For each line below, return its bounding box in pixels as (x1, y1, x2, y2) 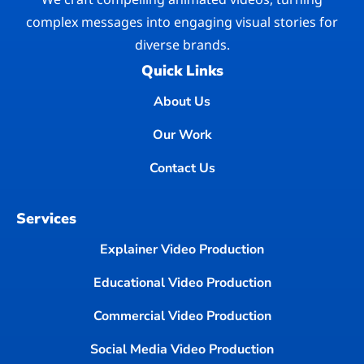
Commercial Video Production (93, 306, 271, 325)
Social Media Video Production (90, 340, 274, 358)
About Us (154, 92, 210, 110)
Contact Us (149, 158, 215, 177)
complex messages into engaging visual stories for (26, 12, 338, 31)
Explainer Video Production (100, 240, 264, 258)
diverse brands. (134, 35, 230, 54)
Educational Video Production (93, 273, 271, 292)
